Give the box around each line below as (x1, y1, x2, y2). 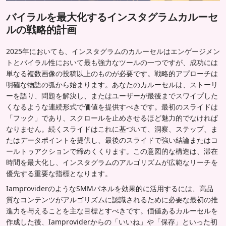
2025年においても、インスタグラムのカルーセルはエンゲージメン (6, 46, 220, 56)
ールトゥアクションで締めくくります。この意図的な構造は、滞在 (6, 146, 218, 156)
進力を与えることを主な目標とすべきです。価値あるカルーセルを (6, 205, 218, 215)
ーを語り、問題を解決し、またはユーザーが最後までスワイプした (6, 90, 218, 100)
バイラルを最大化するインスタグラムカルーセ (6, 10, 218, 24)
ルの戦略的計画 (6, 22, 77, 36)
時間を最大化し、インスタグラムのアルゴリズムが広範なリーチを (6, 157, 218, 167)
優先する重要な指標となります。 (6, 168, 112, 178)
